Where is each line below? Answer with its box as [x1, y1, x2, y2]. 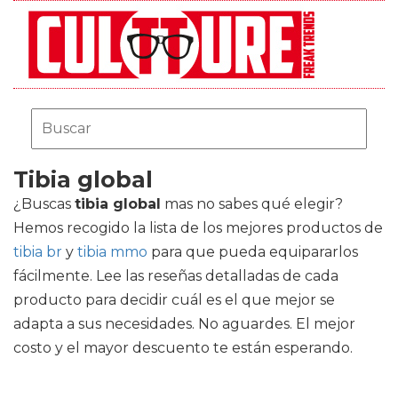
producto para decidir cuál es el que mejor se [13, 291, 335, 308]
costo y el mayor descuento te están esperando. [13, 339, 353, 356]
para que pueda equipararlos [147, 243, 358, 260]
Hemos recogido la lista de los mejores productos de [13, 219, 383, 236]
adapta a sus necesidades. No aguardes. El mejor [13, 315, 355, 332]
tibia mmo [77, 243, 147, 260]
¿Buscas [13, 195, 75, 212]
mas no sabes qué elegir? [161, 195, 343, 212]
